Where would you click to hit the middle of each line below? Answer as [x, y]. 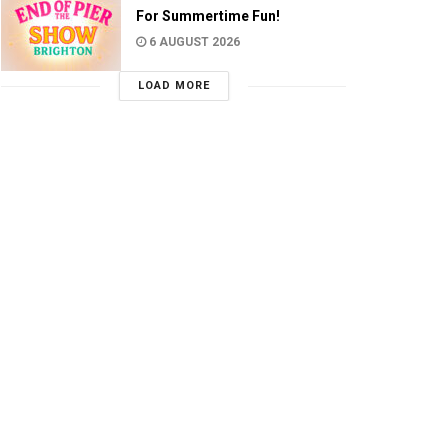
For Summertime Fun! [208, 16]
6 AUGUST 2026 [193, 42]
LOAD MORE [173, 86]
